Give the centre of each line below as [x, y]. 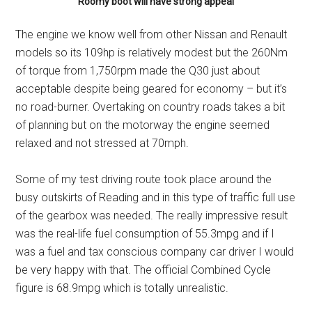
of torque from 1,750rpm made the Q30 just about [138, 70]
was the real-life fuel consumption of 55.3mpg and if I [145, 233]
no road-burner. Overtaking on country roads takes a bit [150, 107]
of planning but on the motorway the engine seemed [143, 125]
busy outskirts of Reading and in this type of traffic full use [156, 197]
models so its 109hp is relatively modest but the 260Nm [152, 52]
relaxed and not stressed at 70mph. [102, 143]
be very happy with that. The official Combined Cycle [143, 270]
